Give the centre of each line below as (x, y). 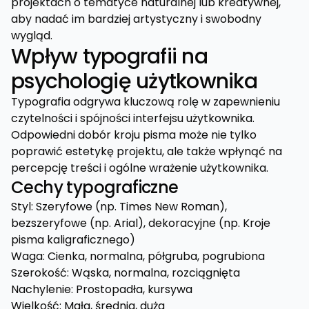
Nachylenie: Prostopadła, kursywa (102, 289)
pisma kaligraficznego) (73, 240)
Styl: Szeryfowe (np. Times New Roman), (119, 207)
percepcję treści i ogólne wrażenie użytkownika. (140, 168)
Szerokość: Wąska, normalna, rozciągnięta (126, 273)
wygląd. (32, 36)
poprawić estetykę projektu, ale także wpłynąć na (147, 151)
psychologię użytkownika (134, 81)
